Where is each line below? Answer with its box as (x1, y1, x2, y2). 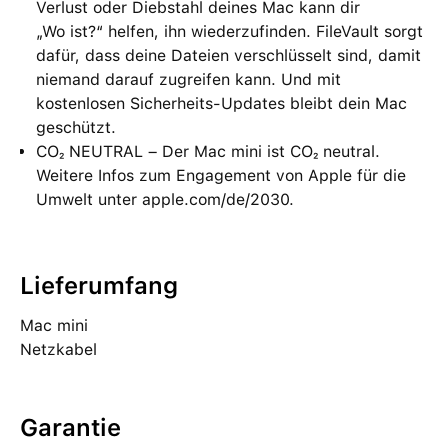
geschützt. (36, 118, 116, 137)
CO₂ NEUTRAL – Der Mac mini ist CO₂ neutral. (36, 142, 380, 161)
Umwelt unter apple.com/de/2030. (36, 190, 294, 209)
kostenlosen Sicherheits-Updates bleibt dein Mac (36, 94, 407, 113)
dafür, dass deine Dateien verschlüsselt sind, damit (36, 46, 421, 65)
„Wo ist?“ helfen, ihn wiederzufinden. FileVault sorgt (36, 22, 423, 41)
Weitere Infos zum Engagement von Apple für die (36, 166, 406, 185)
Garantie (20, 413, 121, 442)
